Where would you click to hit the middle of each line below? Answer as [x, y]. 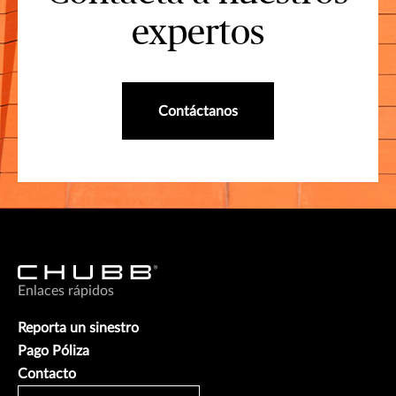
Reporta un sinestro [78, 327]
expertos [198, 33]
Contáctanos [198, 111]
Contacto [47, 373]
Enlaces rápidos [66, 290]
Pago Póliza [53, 350]
